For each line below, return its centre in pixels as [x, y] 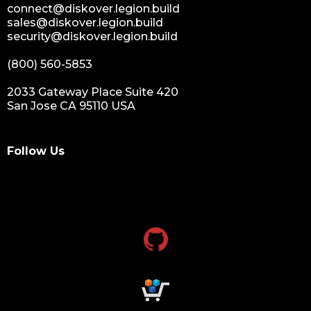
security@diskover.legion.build [92, 37]
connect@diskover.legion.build [93, 9]
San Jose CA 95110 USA [71, 106]
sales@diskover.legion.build [85, 23]
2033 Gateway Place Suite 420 [93, 92]
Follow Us [36, 151]
